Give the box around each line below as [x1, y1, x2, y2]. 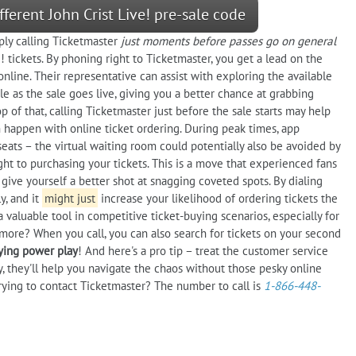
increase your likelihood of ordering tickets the [97, 190, 338, 206]
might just [44, 190, 95, 206]
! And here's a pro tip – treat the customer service [78, 242, 328, 258]
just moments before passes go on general [121, 33, 336, 48]
